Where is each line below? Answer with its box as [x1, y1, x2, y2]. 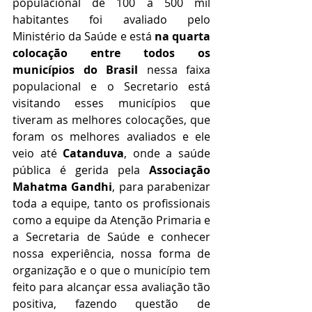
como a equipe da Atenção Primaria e [13, 212, 210, 228]
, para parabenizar [112, 178, 211, 194]
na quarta [154, 28, 211, 44]
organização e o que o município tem [13, 262, 210, 278]
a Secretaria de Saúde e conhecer [13, 228, 210, 244]
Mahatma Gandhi [13, 178, 113, 194]
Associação [149, 162, 210, 178]
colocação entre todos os [13, 45, 210, 61]
